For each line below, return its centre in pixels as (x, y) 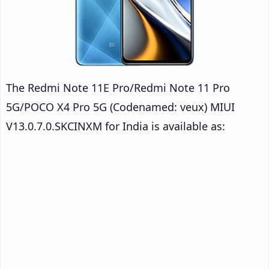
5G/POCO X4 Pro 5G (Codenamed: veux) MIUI (120, 107)
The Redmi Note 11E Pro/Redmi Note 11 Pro (118, 87)
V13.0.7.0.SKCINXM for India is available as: (116, 126)
